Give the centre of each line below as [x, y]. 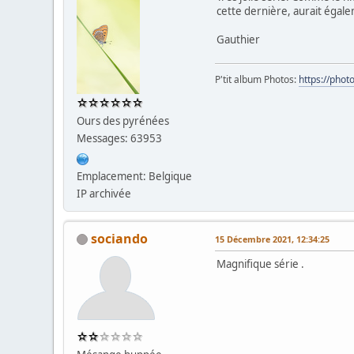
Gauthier [239, 39]
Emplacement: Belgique [135, 176]
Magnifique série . [261, 264]
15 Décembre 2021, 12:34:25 [273, 239]
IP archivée [104, 193]
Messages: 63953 [120, 138]
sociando [120, 238]
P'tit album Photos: [257, 79]
